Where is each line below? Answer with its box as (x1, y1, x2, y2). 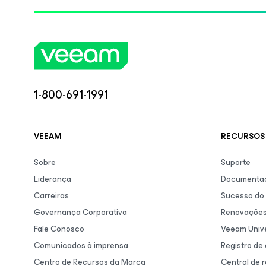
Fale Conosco (34, 222, 84, 236)
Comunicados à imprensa (34, 239, 128, 252)
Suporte (221, 156, 251, 169)
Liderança (34, 172, 71, 186)
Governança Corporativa (34, 205, 127, 219)
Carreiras (34, 189, 69, 202)
